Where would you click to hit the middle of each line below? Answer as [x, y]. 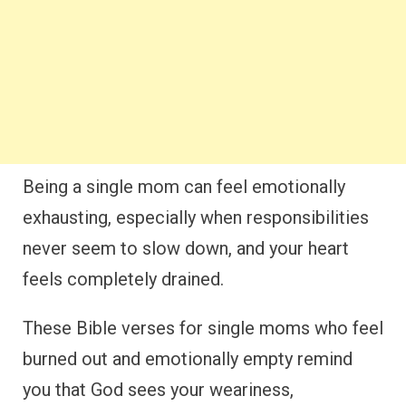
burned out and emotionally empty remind [188, 358]
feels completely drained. [123, 279]
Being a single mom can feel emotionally [184, 186]
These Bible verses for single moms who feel [203, 328]
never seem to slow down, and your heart [186, 248]
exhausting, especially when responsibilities [196, 217]
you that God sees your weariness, [158, 389]
